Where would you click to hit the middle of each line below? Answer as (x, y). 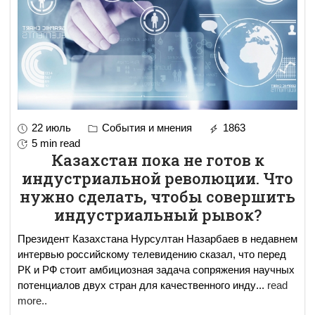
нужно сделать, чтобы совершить (157, 196)
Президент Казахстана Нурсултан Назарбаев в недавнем (157, 238)
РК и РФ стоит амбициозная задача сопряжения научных (156, 269)
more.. (32, 300)
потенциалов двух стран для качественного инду (137, 285)
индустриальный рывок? (157, 214)
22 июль (51, 127)
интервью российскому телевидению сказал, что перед (152, 254)
